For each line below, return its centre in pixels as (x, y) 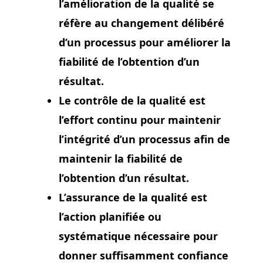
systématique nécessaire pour (138, 236)
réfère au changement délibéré (141, 23)
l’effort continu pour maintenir (139, 120)
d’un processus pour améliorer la (144, 42)
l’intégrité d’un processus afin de (144, 139)
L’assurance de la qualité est (133, 197)
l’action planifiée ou (110, 217)
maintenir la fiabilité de (120, 159)
